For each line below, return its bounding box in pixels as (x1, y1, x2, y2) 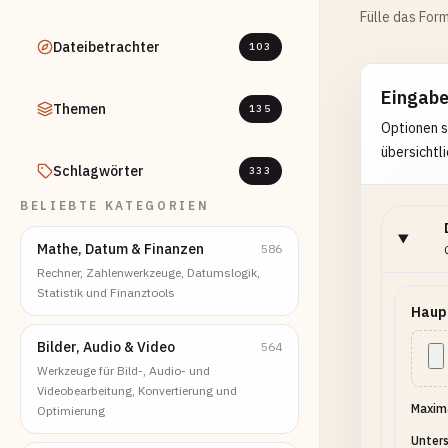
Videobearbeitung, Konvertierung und (37, 383, 237, 398)
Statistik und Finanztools (37, 285, 175, 300)
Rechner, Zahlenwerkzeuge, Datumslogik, (37, 265, 260, 280)
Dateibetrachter (53, 38, 160, 56)
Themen (53, 100, 106, 118)
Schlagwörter (53, 162, 144, 180)
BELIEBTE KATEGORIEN (20, 198, 210, 213)
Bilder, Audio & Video (37, 338, 175, 356)
